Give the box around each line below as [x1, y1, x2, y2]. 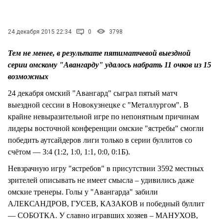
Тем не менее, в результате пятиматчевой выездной [8, 48, 191, 57]
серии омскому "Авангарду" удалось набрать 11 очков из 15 [8, 60, 211, 69]
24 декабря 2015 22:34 [8, 28, 71, 35]
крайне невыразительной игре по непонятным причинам [8, 112, 199, 121]
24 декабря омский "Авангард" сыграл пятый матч [8, 88, 177, 97]
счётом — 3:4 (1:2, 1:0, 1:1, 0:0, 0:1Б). [8, 147, 130, 156]
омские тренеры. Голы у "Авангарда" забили [8, 187, 158, 196]
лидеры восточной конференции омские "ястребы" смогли [8, 124, 204, 132]
